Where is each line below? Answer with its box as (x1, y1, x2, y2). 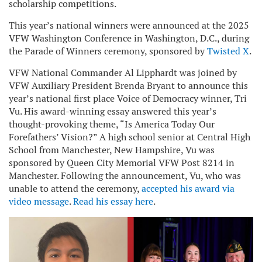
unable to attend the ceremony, (9, 182, 142, 195)
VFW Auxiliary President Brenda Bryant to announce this (9, 80, 248, 92)
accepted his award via (142, 182, 235, 195)
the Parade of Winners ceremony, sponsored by (9, 45, 207, 57)
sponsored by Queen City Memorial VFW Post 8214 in (9, 157, 235, 169)
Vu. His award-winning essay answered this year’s (9, 105, 216, 118)
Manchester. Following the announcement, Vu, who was (9, 170, 241, 182)
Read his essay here (73, 195, 153, 208)
